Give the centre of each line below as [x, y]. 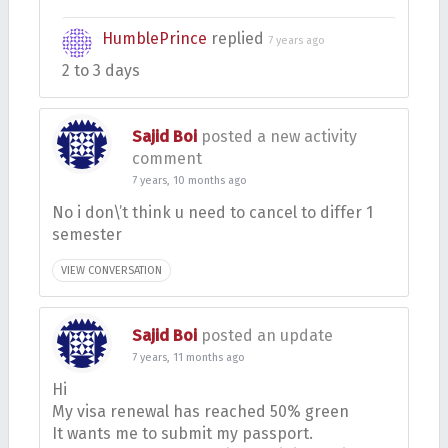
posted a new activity [277, 136]
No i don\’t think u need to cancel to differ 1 [212, 212]
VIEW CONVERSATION [111, 270]
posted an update [265, 335]
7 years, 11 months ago [188, 357]
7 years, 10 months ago [189, 180]
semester [87, 234]
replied [237, 38]
